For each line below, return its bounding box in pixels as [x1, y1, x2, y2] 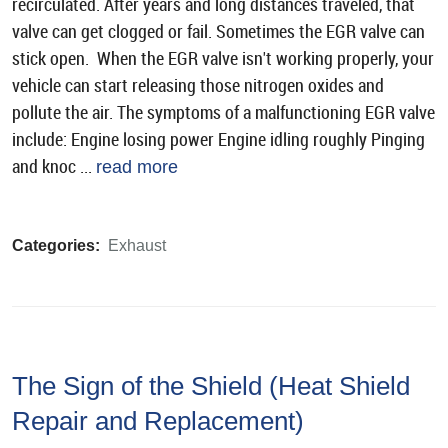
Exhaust [108, 237, 166, 255]
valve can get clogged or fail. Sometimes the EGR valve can [12, 20, 425, 44]
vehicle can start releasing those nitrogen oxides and [12, 74, 384, 98]
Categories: [12, 237, 100, 255]
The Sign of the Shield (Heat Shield [12, 372, 410, 401]
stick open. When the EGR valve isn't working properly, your [12, 47, 434, 71]
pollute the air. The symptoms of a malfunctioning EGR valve [12, 101, 435, 125]
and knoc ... [12, 155, 96, 179]
